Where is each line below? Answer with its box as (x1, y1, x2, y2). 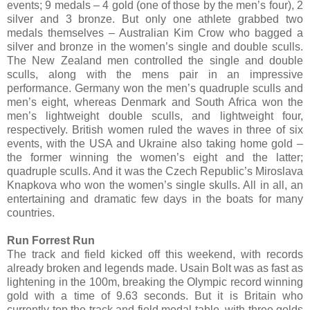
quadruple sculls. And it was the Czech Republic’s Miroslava (7, 165, 303, 178)
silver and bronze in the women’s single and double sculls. (7, 41, 303, 53)
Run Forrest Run (7, 235, 95, 247)
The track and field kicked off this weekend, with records (7, 248, 303, 261)
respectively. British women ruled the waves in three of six (7, 124, 303, 136)
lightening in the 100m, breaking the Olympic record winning (7, 276, 303, 289)
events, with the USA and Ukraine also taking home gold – (7, 138, 303, 150)
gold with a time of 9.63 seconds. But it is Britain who (7, 290, 303, 302)
